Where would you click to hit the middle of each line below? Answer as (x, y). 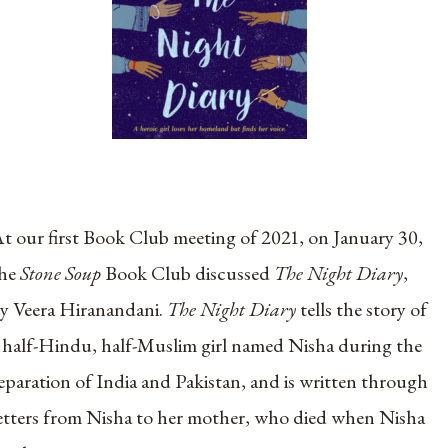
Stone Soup (63, 273)
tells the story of (364, 309)
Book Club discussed (190, 273)
